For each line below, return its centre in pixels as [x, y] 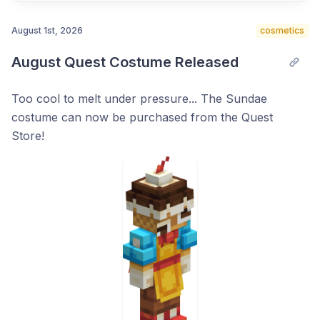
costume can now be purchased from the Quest [142, 117]
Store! [28, 136]
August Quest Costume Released [125, 62]
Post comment [261, 62]
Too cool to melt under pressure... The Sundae [139, 99]
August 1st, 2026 [47, 30]
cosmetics [282, 30]
